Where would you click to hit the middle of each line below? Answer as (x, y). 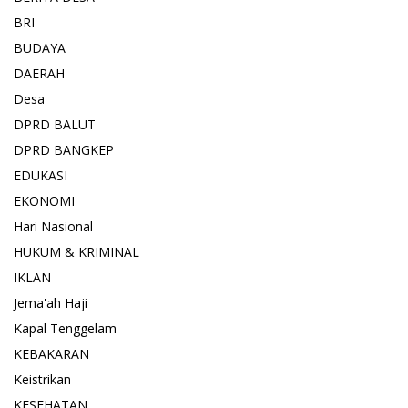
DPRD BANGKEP (64, 150)
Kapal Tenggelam (65, 329)
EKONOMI (44, 201)
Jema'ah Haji (51, 303)
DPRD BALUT (55, 125)
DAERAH (39, 74)
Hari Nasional (53, 227)
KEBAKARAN (51, 354)
